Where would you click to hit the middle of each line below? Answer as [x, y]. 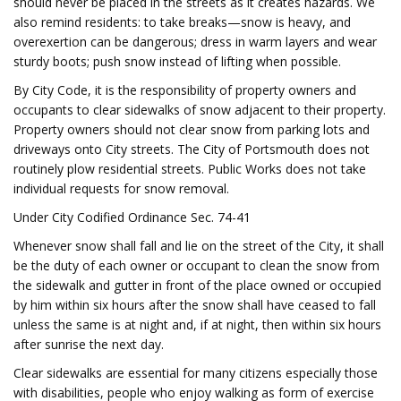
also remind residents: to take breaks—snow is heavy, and [182, 22]
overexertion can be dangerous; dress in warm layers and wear [195, 42]
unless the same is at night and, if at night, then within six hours [197, 324]
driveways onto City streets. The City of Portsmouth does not [192, 149]
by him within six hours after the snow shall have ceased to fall [195, 305]
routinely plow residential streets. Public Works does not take [190, 169]
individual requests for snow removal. [121, 188]
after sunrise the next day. [89, 344]
